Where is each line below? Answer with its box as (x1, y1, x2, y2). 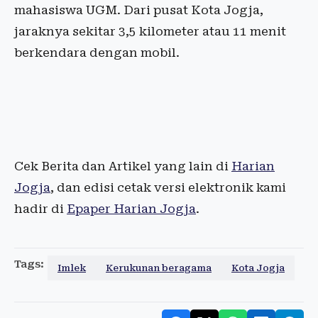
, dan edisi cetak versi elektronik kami (50, 180, 286, 194)
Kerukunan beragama (106, 263, 212, 273)
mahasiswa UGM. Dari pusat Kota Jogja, (14, 3, 263, 17)
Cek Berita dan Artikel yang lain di (14, 159, 231, 173)
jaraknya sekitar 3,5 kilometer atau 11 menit (14, 24, 286, 38)
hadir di (14, 202, 67, 216)
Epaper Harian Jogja (67, 202, 196, 216)
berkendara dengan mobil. (14, 45, 180, 60)
